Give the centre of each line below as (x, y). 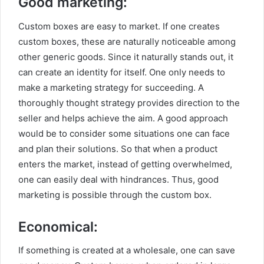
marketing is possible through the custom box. (115, 194)
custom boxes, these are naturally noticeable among (127, 41)
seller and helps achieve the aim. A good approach (123, 118)
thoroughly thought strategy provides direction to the (129, 103)
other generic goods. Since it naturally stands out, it (126, 57)
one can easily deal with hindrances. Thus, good (118, 179)
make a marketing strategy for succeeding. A (111, 87)
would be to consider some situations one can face (124, 133)
